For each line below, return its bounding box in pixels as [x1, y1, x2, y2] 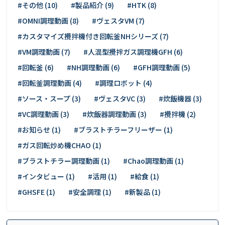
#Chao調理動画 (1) [123, 156, 184, 166]
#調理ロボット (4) [95, 78, 153, 88]
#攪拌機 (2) [160, 109, 196, 120]
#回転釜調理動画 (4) [18, 78, 82, 88]
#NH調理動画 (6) [67, 62, 121, 73]
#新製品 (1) [125, 187, 161, 197]
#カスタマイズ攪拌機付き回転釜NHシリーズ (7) [18, 31, 169, 42]
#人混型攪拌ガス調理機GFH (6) [83, 47, 183, 57]
